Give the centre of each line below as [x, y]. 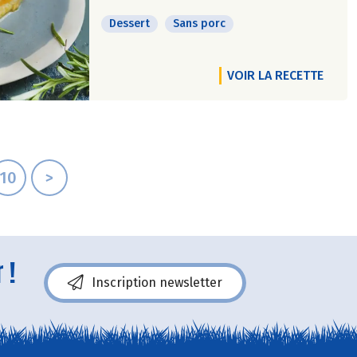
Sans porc [199, 24]
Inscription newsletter [157, 282]
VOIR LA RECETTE [275, 75]
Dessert [129, 24]
